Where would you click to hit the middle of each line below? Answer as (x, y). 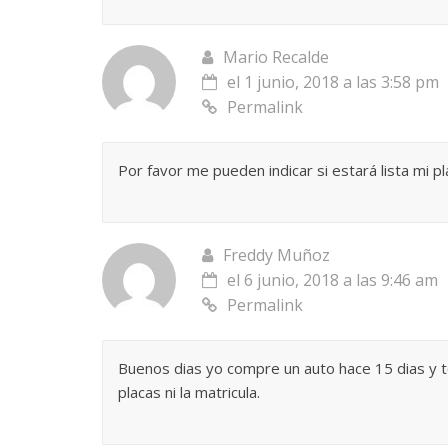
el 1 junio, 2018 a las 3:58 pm (333, 81)
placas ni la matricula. (189, 391)
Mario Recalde (276, 56)
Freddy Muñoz (276, 254)
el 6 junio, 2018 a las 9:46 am (332, 279)
